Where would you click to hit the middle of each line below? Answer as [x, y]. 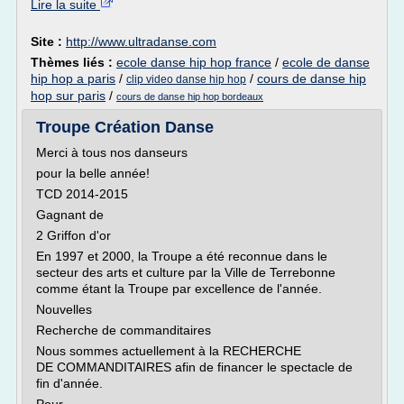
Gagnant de [70, 215]
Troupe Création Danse [125, 127]
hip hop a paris [73, 78]
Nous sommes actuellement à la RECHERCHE [169, 351]
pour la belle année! [93, 173]
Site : [48, 41]
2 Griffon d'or [73, 235]
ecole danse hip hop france [194, 62]
